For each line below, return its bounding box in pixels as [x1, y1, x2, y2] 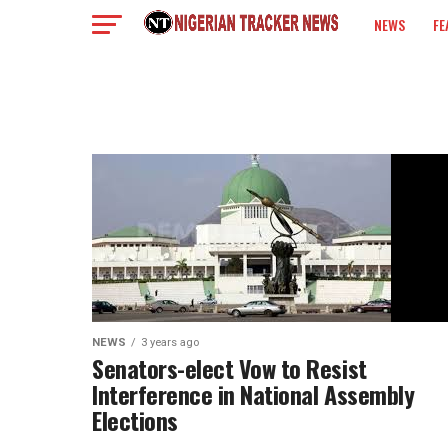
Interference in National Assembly [92, 376, 415, 412]
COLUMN [374, 67, 422, 88]
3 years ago [141, 336, 199, 349]
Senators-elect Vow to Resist [92, 350, 367, 386]
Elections [92, 402, 178, 438]
